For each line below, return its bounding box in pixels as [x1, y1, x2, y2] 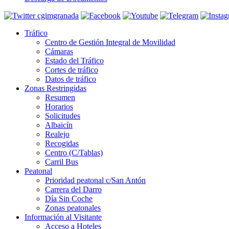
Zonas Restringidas [25, 84, 86, 93]
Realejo [45, 130, 70, 139]
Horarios [45, 102, 73, 111]
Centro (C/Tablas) [45, 148, 103, 157]
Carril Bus [45, 157, 78, 167]
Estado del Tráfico [45, 56, 104, 65]
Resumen [45, 93, 75, 102]
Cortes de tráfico [45, 65, 98, 75]
